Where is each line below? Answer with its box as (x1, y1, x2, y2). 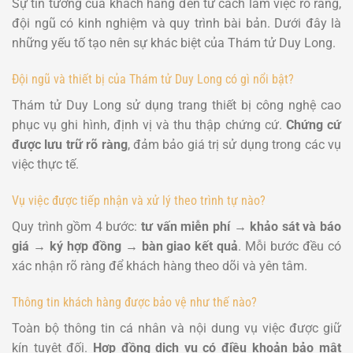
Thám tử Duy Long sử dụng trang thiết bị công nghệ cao (12, 98, 341, 113)
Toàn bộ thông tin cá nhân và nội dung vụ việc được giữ (12, 320, 341, 336)
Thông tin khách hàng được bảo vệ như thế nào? (12, 294, 257, 310)
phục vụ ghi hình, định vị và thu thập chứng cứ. (12, 117, 286, 133)
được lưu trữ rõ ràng (12, 137, 128, 153)
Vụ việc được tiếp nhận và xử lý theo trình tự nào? (12, 192, 266, 208)
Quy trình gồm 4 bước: (12, 218, 142, 234)
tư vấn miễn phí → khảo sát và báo (141, 218, 342, 234)
